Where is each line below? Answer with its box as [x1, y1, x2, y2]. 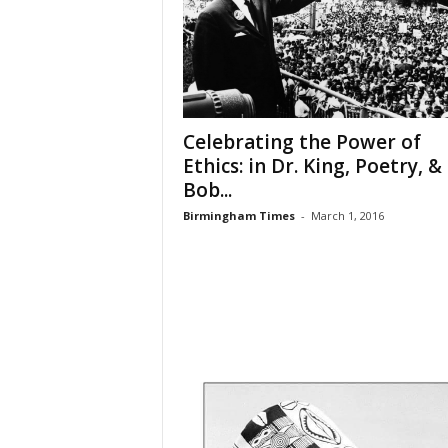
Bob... [182, 177, 232, 204]
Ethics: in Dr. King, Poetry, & [182, 153, 442, 180]
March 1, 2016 [310, 208, 384, 224]
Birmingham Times [182, 208, 295, 224]
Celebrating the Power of [182, 129, 421, 156]
